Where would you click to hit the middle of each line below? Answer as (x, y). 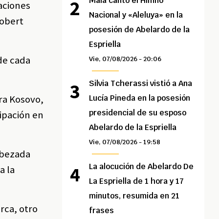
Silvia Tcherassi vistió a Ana (141, 84)
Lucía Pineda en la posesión (140, 98)
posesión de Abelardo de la (140, 30)
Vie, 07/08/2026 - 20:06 (125, 59)
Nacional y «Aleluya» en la (136, 15)
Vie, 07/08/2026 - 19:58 (125, 142)
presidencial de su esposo (138, 113)
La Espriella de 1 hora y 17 (137, 181)
